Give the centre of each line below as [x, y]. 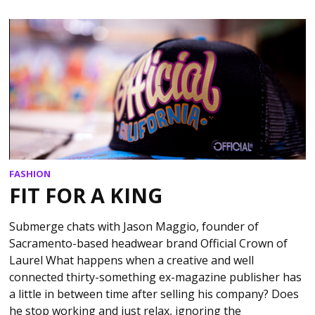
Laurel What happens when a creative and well [132, 260]
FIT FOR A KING [86, 195]
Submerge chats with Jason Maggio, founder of [134, 226]
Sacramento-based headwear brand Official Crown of [149, 243]
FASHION [30, 174]
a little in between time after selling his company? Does [154, 294]
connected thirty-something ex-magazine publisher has [156, 277]
